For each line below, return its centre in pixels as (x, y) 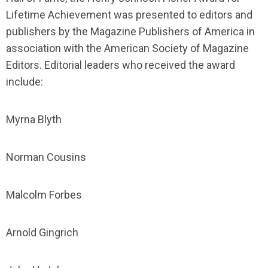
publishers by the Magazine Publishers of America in (130, 31)
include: (25, 82)
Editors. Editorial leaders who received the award (121, 65)
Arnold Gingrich (42, 232)
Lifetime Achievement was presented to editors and (129, 15)
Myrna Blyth (34, 119)
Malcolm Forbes (44, 195)
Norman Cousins (46, 157)
